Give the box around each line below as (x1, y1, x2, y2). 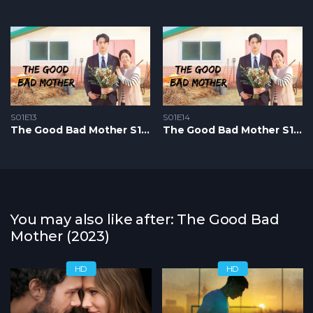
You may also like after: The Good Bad (10, 210, 279, 228)
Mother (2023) (10, 227, 110, 245)
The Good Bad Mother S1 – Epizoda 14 (293, 123, 302, 136)
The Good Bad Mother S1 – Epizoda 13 (140, 123, 150, 136)
